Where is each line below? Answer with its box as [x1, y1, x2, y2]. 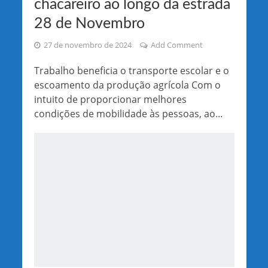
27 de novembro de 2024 [43, 40, 132, 51]
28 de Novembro [33, 16, 145, 32]
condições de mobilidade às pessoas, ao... [33, 107, 223, 121]
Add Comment [150, 40, 203, 51]
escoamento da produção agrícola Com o [33, 78, 221, 92]
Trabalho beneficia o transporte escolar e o [33, 64, 229, 78]
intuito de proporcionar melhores [33, 93, 187, 106]
